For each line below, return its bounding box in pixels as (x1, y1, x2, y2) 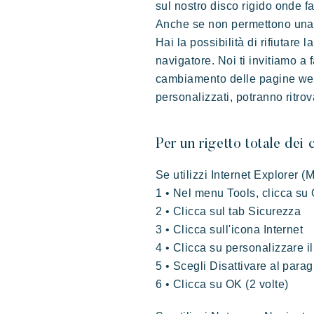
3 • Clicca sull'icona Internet (156, 224, 303, 235)
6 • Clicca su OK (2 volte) (156, 278, 289, 290)
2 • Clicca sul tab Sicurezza (156, 205, 301, 217)
